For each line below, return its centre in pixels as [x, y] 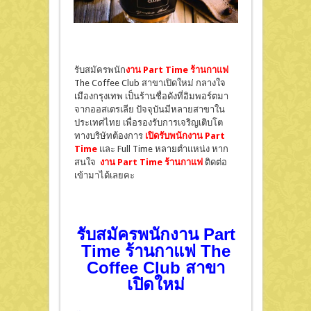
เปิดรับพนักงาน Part [185, 136]
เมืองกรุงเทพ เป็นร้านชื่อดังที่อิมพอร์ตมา [151, 96]
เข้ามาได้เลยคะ [104, 176]
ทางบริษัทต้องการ [109, 136]
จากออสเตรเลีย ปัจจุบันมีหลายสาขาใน [149, 110]
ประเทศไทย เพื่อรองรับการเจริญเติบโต [148, 123]
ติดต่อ [216, 162]
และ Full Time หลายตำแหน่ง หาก [163, 149]
